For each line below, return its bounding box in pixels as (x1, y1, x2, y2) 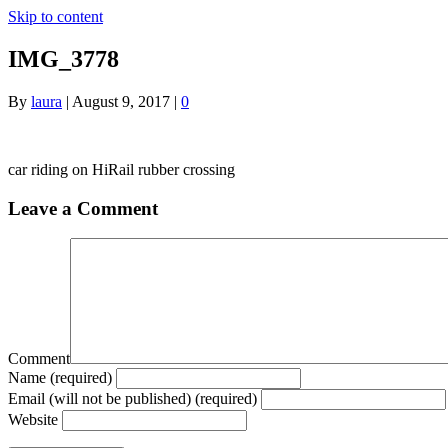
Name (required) (8, 369, 112, 387)
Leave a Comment (8, 197, 158, 219)
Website (8, 411, 58, 429)
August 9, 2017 (72, 92, 170, 110)
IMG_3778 (8, 45, 119, 72)
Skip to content (8, 8, 103, 25)
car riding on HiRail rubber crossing (8, 160, 235, 178)
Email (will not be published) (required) (8, 390, 257, 408)
